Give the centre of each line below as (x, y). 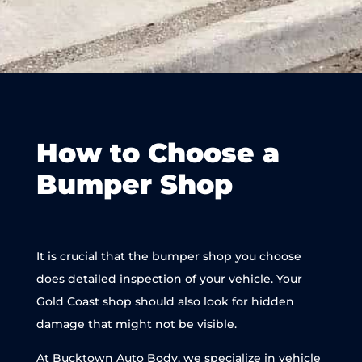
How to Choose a (158, 152)
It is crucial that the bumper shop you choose (168, 256)
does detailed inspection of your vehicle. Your (169, 278)
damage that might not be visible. (136, 324)
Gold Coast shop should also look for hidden (165, 301)
